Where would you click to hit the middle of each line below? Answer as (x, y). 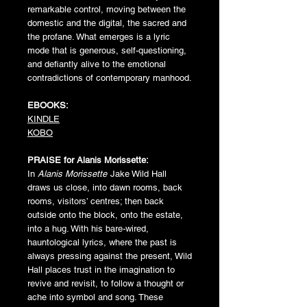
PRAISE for (52, 160)
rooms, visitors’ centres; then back (96, 201)
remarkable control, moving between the (107, 9)
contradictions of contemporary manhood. (110, 77)
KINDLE (44, 119)
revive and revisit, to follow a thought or (106, 283)
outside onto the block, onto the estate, (105, 214)
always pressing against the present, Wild (110, 256)
